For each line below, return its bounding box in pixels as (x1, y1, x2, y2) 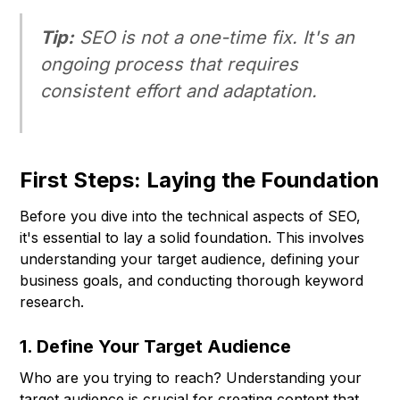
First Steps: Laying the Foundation (20, 167, 380, 194)
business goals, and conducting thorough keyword (20, 271, 364, 290)
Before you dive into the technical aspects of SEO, (20, 207, 362, 226)
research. (20, 293, 85, 312)
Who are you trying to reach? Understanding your (20, 369, 362, 387)
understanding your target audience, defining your (20, 250, 361, 269)
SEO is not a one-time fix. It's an (74, 27, 355, 49)
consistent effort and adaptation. (40, 80, 318, 103)
